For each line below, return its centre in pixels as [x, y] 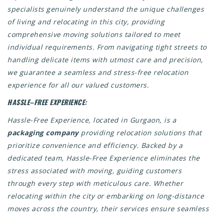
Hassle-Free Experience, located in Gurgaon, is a [92, 120]
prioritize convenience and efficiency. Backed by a [95, 145]
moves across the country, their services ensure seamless [108, 209]
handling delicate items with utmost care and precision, [105, 60]
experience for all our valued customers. [78, 85]
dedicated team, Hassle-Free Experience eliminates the [104, 158]
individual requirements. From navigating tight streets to [107, 47]
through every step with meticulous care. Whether [95, 183]
